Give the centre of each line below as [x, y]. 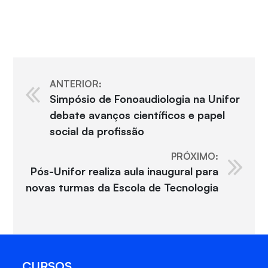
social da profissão [97, 131]
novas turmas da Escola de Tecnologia [122, 188]
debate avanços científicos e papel [137, 115]
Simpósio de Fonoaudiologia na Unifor [144, 99]
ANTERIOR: [75, 84]
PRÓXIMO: [195, 156]
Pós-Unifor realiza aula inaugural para [125, 171]
